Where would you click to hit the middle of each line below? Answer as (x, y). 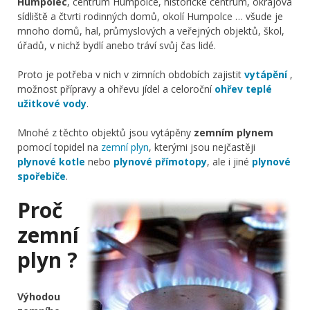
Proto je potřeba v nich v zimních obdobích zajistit (131, 74)
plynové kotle (51, 161)
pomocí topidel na (59, 147)
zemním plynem (234, 132)
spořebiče (42, 176)
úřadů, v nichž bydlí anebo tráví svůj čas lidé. (117, 45)
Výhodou (39, 296)
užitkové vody (52, 103)
